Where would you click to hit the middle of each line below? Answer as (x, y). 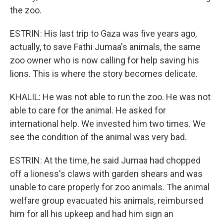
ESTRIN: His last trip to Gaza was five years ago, (103, 34)
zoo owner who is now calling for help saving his (105, 60)
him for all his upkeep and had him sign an (92, 214)
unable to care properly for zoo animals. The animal (110, 187)
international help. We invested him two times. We (108, 124)
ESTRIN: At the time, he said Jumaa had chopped (105, 161)
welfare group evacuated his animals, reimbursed (107, 201)
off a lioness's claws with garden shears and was (106, 174)
